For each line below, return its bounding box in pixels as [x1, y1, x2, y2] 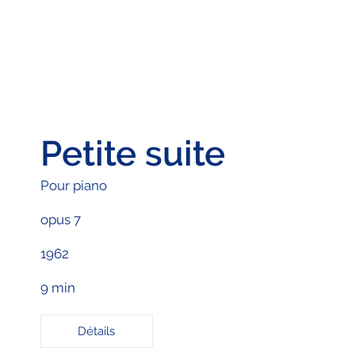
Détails [78, 324, 116, 339]
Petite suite [40, 132, 225, 174]
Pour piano [40, 177, 107, 193]
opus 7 [40, 211, 81, 227]
